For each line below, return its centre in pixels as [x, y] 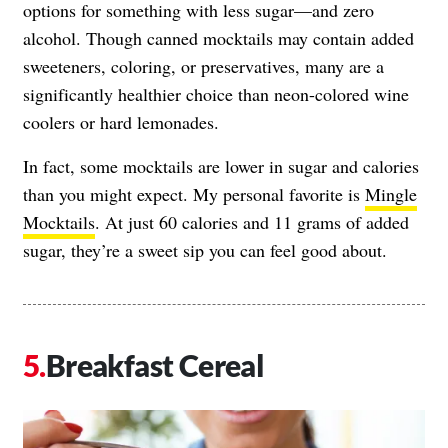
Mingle [391, 193]
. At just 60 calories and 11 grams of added [252, 221]
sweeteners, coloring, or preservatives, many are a [203, 65]
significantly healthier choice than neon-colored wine [216, 93]
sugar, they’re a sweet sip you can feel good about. [205, 249]
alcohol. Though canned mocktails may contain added [218, 37]
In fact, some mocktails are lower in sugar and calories [221, 165]
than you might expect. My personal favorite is [194, 193]
